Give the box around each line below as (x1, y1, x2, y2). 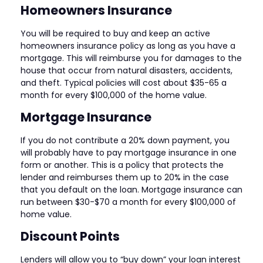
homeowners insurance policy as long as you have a (21, 40, 235, 52)
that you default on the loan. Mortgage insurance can (21, 183, 242, 195)
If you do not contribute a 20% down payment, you (21, 134, 230, 146)
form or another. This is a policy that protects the (21, 159, 224, 171)
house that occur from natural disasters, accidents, (21, 65, 232, 77)
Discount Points (21, 227, 120, 245)
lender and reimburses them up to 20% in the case (21, 171, 229, 183)
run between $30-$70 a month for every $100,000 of (21, 195, 236, 208)
